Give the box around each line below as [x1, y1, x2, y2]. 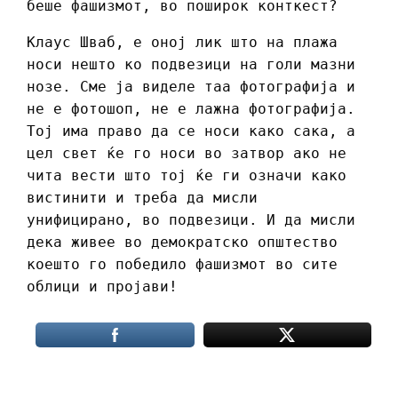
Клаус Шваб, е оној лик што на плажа [27, 34, 338, 52]
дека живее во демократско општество [27, 234, 338, 251]
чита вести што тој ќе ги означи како [27, 167, 346, 185]
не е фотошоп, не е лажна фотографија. [27, 100, 355, 118]
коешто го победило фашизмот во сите [27, 256, 338, 274]
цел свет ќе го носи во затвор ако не [27, 145, 346, 163]
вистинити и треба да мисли [27, 189, 258, 207]
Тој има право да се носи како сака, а [27, 123, 355, 140]
